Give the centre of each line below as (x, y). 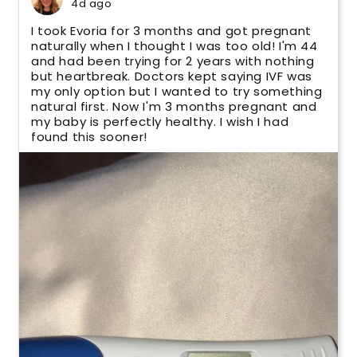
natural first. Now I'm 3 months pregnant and (174, 106)
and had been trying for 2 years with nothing (173, 61)
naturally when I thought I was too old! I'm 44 (175, 45)
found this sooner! (89, 136)
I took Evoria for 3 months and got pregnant (171, 30)
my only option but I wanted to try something (177, 91)
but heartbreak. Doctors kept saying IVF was (172, 76)
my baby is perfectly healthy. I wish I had (160, 121)
